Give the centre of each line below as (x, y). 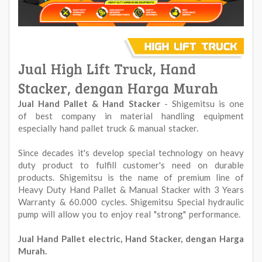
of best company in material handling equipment (131, 116)
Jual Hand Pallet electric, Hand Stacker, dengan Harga (131, 238)
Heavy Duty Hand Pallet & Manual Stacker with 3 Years (131, 189)
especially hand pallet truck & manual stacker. (108, 128)
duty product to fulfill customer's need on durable (131, 165)
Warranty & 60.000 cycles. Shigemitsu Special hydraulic (131, 201)
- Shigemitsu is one (204, 103)
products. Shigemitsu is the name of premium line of (131, 177)
